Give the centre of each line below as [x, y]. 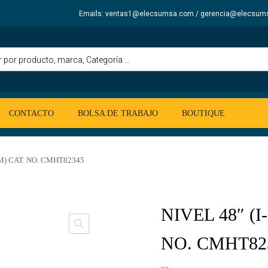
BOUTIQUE [203, 114]
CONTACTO [31, 114]
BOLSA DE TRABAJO [118, 114]
